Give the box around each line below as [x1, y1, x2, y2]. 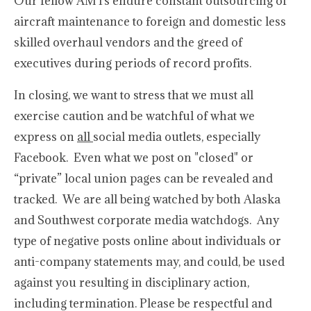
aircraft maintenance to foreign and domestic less [14, 14, 286, 29]
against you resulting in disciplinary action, [14, 275, 249, 290]
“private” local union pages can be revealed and [14, 171, 273, 186]
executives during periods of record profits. [14, 56, 251, 71]
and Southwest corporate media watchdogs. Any [14, 212, 279, 228]
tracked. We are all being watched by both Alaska [14, 192, 280, 207]
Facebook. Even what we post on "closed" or [14, 150, 253, 165]
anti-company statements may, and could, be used [14, 254, 285, 269]
